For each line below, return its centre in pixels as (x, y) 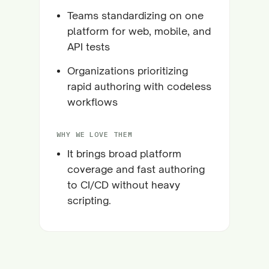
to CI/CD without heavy (124, 185)
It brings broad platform (124, 153)
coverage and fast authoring (136, 169)
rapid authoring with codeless (139, 86)
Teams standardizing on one (135, 15)
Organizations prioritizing (128, 71)
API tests (89, 47)
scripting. (89, 200)
